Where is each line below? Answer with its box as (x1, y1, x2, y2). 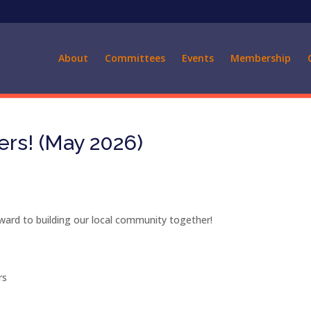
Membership (230, 51, 291, 65)
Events (181, 51, 214, 65)
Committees (104, 51, 165, 65)
